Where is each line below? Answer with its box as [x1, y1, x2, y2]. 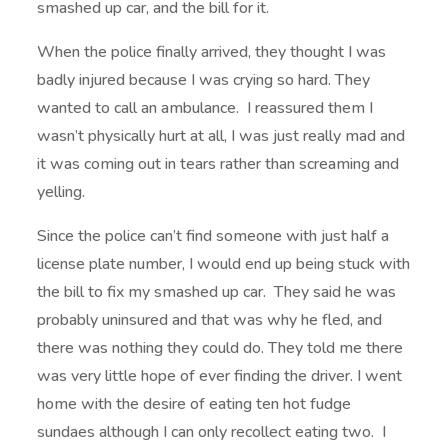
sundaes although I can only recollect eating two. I [37, 421, 387, 444]
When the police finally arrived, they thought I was [37, 41, 387, 64]
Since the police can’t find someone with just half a [37, 225, 390, 248]
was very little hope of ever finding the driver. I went [37, 365, 403, 388]
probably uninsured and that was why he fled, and [37, 309, 383, 332]
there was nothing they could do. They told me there [37, 337, 404, 360]
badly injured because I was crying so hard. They [37, 69, 371, 92]
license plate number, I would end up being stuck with [37, 253, 411, 276]
